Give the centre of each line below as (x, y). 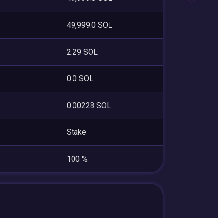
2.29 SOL (82, 52)
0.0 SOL (80, 78)
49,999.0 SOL (90, 25)
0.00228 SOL (89, 105)
